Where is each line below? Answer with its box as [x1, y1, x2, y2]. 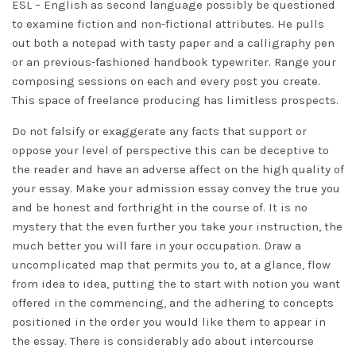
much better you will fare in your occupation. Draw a [12, 238, 301, 253]
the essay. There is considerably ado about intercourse [12, 334, 314, 348]
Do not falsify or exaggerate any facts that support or [12, 124, 307, 138]
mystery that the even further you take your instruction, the [12, 219, 342, 234]
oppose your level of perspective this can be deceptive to [12, 143, 329, 157]
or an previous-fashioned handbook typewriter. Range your [12, 55, 336, 69]
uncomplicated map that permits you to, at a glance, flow [12, 257, 331, 272]
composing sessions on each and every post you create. [12, 74, 320, 88]
